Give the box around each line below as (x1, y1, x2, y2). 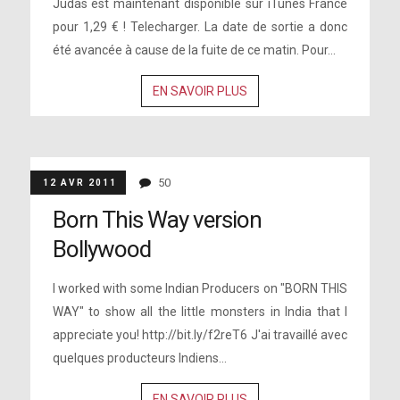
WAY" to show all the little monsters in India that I (52, 304, 348, 319)
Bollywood (52, 236, 151, 262)
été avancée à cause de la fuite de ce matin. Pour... (52, 43, 336, 57)
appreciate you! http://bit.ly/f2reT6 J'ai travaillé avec (52, 328, 348, 342)
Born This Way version (52, 206, 262, 233)
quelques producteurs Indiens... (52, 351, 227, 365)
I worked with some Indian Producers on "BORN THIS (52, 281, 348, 296)
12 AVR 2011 (42, 178, 117, 187)
